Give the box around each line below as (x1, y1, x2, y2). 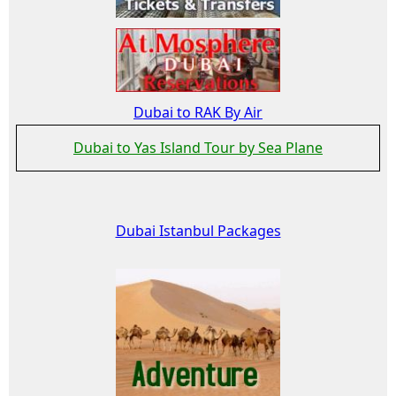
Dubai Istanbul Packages (115, 221, 281, 241)
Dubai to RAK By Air (133, 103, 263, 123)
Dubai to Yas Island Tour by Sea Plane (73, 138, 323, 158)
